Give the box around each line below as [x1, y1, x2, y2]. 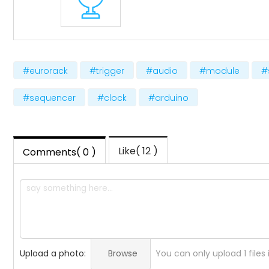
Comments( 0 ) [23, 145, 96, 159]
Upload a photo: [20, 247, 86, 259]
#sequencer [23, 91, 76, 104]
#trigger [89, 64, 124, 77]
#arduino [148, 91, 189, 104]
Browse [108, 247, 138, 259]
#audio [146, 64, 178, 77]
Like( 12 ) [118, 144, 158, 158]
